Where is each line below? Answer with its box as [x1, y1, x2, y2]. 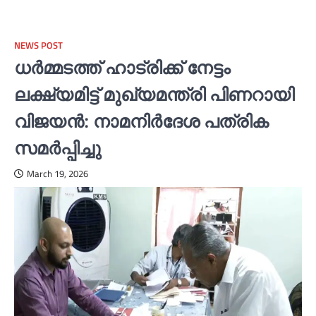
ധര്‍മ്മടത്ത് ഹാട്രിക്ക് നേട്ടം [14, 56, 230, 79]
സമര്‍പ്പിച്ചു [14, 137, 101, 159]
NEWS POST [14, 39, 63, 53]
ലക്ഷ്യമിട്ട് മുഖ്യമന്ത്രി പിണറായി [14, 83, 294, 106]
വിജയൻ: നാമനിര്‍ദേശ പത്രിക [14, 110, 269, 133]
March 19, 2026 [27, 167, 88, 181]
